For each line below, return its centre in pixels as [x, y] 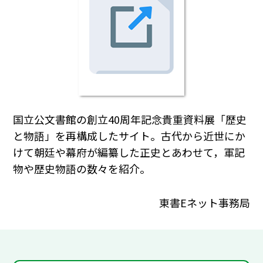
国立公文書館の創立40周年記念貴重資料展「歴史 [130, 119]
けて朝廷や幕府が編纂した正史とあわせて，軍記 [129, 152]
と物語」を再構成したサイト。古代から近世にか [129, 136]
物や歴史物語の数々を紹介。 [82, 169]
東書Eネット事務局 [204, 202]
